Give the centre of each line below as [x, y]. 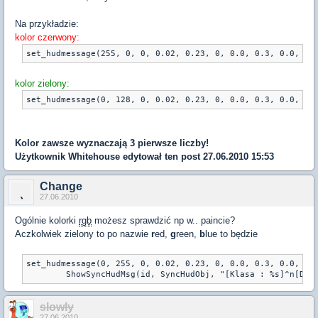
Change [61, 186]
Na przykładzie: [47, 24]
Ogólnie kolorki [47, 220]
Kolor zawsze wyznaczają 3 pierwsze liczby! [112, 143]
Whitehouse [94, 157]
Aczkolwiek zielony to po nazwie [83, 234]
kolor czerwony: [47, 37]
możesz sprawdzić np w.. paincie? [163, 220]
